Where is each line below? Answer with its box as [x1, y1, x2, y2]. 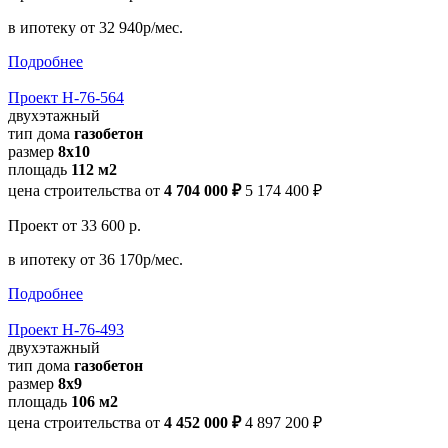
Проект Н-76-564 [8, 88, 124, 106]
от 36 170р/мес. [80, 250, 183, 268]
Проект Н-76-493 [8, 320, 124, 338]
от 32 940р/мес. [80, 18, 183, 36]
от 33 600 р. [62, 216, 141, 234]
